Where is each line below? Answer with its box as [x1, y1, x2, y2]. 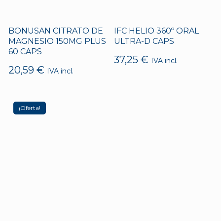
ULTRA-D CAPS [113, 36, 174, 46]
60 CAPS [8, 46, 42, 56]
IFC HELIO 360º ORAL [113, 26, 199, 36]
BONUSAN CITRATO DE [8, 26, 103, 36]
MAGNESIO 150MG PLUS [8, 36, 106, 46]
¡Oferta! [18, 104, 40, 111]
